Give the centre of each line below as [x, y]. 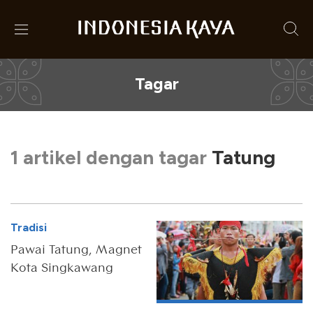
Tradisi [29, 227]
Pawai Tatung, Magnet [76, 249]
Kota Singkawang [62, 267]
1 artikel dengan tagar [111, 157]
